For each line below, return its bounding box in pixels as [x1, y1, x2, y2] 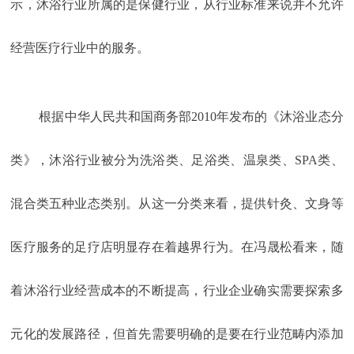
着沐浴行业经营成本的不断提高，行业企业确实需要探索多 [10, 283, 344, 297]
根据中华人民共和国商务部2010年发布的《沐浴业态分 [39, 109, 344, 123]
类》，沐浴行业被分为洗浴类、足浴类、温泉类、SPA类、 [10, 153, 344, 167]
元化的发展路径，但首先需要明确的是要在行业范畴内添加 [10, 326, 344, 341]
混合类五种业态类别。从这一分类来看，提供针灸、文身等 [10, 196, 344, 210]
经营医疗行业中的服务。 [10, 40, 150, 55]
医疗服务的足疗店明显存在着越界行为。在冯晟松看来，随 [10, 239, 344, 254]
